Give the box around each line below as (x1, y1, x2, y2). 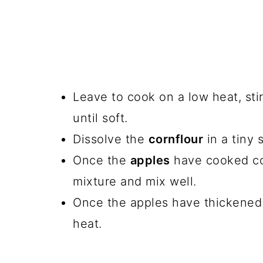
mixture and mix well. (73, 174, 197, 188)
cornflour (148, 132, 203, 146)
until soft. (73, 111, 128, 125)
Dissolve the (73, 132, 149, 146)
